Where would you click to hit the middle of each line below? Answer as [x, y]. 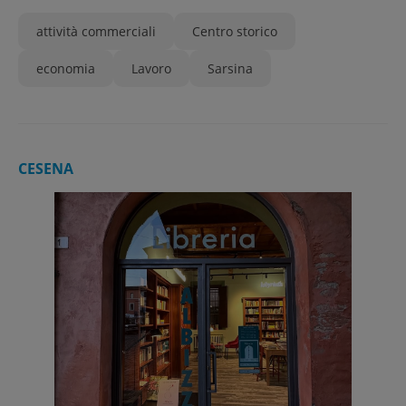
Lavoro [151, 68]
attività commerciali [96, 31]
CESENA [46, 169]
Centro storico [235, 31]
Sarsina [230, 68]
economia [66, 68]
